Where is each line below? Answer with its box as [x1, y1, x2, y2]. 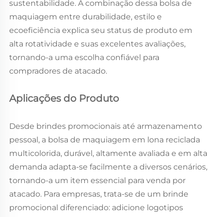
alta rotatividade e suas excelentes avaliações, [9, 39, 186, 48]
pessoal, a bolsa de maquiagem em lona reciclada [9, 135, 200, 144]
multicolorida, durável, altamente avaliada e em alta [9, 148, 207, 158]
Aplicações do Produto [9, 92, 119, 104]
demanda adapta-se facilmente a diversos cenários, [9, 162, 207, 171]
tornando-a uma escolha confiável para [9, 52, 159, 62]
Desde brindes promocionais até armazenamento [9, 121, 202, 131]
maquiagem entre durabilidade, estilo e [9, 12, 162, 21]
